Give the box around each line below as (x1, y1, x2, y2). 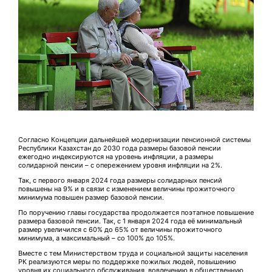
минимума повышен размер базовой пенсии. (18, 193, 164, 202)
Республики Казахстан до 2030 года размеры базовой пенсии (18, 144, 221, 153)
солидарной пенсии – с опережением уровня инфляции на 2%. (18, 161, 222, 170)
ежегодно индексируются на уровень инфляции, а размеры (18, 152, 213, 161)
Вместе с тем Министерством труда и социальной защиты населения (18, 249, 248, 258)
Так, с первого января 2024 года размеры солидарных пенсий (18, 176, 222, 185)
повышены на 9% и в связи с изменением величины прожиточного (18, 185, 235, 194)
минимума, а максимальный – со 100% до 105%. (18, 234, 175, 243)
